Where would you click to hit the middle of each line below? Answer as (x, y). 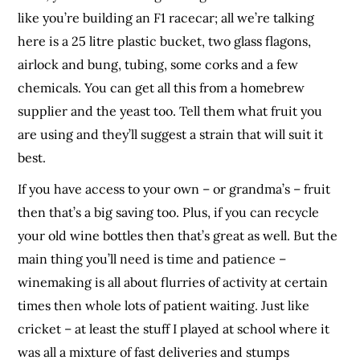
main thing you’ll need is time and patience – (152, 259)
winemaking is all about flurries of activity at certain (173, 282)
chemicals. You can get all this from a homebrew (162, 88)
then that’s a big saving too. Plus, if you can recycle (169, 213)
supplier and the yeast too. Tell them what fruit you (170, 111)
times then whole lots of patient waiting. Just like (164, 306)
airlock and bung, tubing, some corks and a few (158, 65)
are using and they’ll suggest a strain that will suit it (171, 135)
